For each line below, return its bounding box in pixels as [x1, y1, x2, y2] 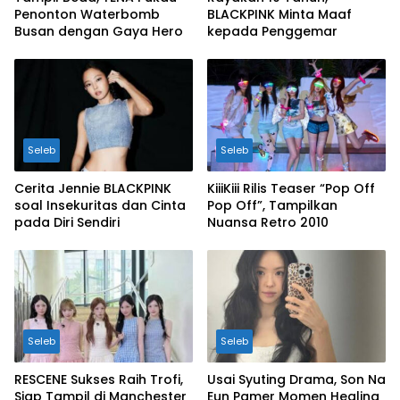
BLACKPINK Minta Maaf [207, 5, 352, 24]
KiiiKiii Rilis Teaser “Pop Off [207, 179, 375, 198]
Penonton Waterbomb [14, 5, 160, 24]
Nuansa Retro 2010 [207, 213, 329, 232]
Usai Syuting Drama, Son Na [207, 370, 386, 388]
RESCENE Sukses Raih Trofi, [14, 370, 183, 388]
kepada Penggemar [207, 22, 337, 41]
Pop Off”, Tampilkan [207, 196, 337, 215]
